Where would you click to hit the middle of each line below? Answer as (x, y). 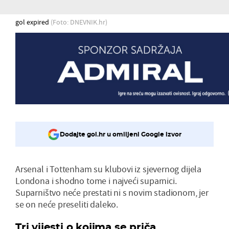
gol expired (33, 22)
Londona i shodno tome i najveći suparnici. (96, 180)
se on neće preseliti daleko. (67, 204)
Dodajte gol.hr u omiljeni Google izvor (121, 134)
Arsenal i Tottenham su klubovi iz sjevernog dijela (109, 169)
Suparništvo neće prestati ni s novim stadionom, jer (112, 192)
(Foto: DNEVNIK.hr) (79, 22)
